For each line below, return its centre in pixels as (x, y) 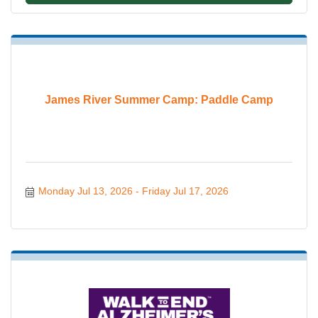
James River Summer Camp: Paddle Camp (159, 100)
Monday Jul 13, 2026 (85, 191)
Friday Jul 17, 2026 (185, 191)
